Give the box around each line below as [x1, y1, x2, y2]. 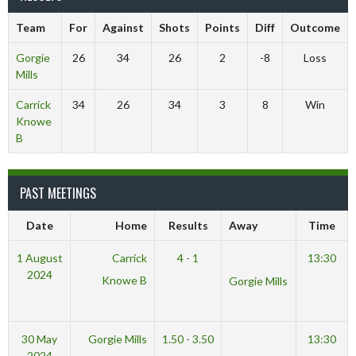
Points [205, 21, 240, 34]
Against [103, 21, 144, 34]
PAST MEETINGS [20, 184, 96, 203]
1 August [16, 251, 63, 265]
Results [168, 219, 208, 232]
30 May [21, 332, 57, 346]
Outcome [290, 21, 340, 34]
